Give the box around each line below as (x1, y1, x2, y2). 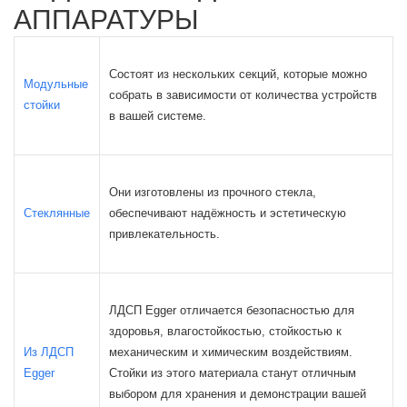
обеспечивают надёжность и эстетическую (109, 206, 346, 220)
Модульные (24, 77, 88, 91)
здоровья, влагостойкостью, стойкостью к (109, 324, 342, 338)
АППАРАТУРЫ (14, 5, 199, 35)
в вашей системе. (109, 109, 206, 123)
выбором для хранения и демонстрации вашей (109, 387, 366, 401)
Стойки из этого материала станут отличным (109, 366, 356, 380)
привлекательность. (109, 227, 220, 241)
